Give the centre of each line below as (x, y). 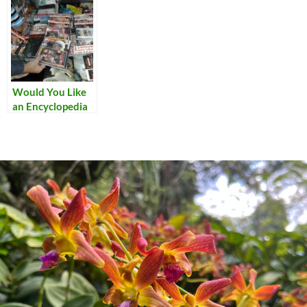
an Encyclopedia (50, 106)
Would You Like (49, 91)
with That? (37, 120)
